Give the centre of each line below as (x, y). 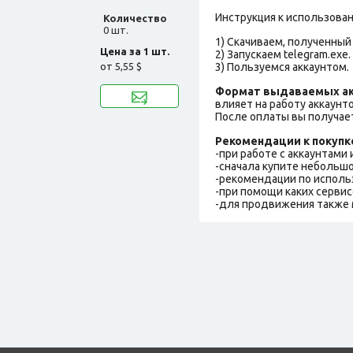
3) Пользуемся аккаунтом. (282, 67)
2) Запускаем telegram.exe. (283, 54)
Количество (135, 18)
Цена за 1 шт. (135, 51)
